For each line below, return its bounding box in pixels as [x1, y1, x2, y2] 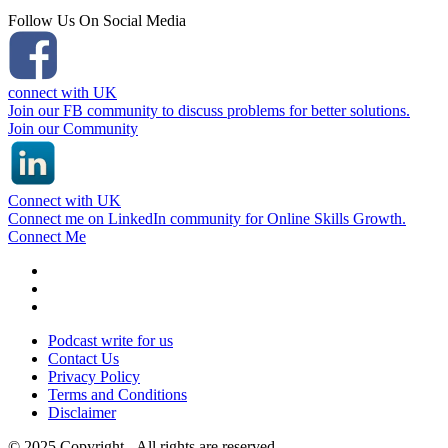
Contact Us [48, 350, 119, 368]
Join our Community [8, 120, 138, 138]
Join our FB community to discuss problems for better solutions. [8, 102, 410, 120]
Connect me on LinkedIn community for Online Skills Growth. [8, 210, 406, 228]
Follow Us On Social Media [8, 12, 186, 30]
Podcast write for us [48, 332, 173, 350]
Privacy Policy [48, 368, 140, 386]
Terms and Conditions [48, 386, 187, 404]
